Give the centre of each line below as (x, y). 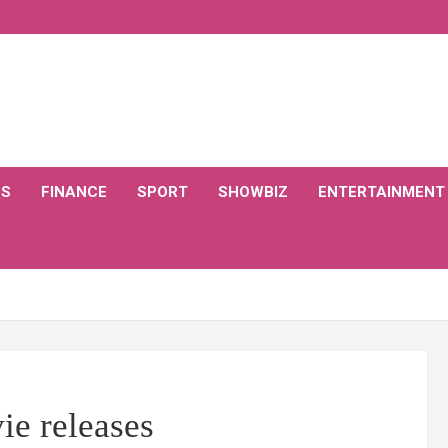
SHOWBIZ (253, 192)
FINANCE (74, 192)
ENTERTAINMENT (381, 192)
